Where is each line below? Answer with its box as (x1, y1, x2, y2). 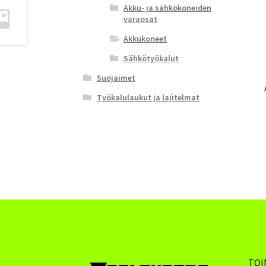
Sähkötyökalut (123, 52, 179, 64)
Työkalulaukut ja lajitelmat (96, 91, 199, 103)
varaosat (123, 13, 157, 24)
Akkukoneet (123, 33, 167, 44)
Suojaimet (96, 72, 135, 83)
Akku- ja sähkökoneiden (123, 2, 211, 13)
